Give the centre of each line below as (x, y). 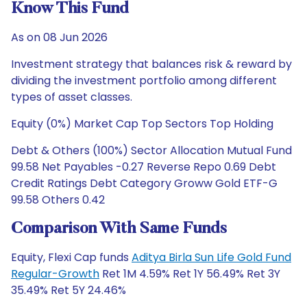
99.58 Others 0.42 (58, 200)
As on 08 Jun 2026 (59, 37)
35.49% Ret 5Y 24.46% (69, 290)
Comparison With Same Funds (119, 229)
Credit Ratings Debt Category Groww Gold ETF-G (144, 183)
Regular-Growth (55, 274)
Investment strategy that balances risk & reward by (151, 64)
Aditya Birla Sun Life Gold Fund (211, 257)
